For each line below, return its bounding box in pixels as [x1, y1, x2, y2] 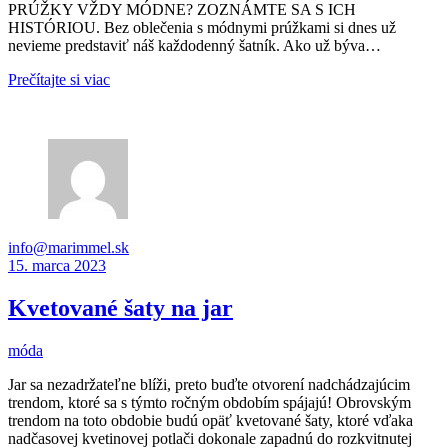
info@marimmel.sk [8, 239, 129, 257]
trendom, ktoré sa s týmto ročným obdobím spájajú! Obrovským [8, 394, 411, 412]
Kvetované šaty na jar [8, 295, 233, 322]
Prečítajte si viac [8, 71, 110, 89]
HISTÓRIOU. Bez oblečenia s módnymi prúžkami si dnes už [8, 19, 396, 37]
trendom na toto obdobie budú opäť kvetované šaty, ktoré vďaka [8, 412, 413, 430]
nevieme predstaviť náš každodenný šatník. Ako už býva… [8, 37, 381, 55]
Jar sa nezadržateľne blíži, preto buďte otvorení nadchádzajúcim [8, 376, 410, 394]
